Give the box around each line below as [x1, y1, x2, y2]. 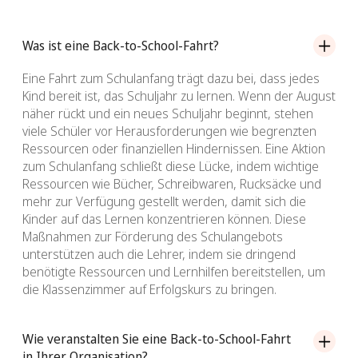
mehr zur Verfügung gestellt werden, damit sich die [22, 193, 306, 211]
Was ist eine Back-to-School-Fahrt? [22, 37, 219, 55]
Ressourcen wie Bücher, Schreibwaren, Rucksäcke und [22, 175, 321, 193]
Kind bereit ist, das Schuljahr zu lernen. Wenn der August [22, 87, 336, 105]
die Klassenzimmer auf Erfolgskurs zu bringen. [22, 280, 276, 299]
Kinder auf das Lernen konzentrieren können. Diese [22, 210, 306, 229]
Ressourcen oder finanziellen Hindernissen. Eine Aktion [22, 140, 325, 158]
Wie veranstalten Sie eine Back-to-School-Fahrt [22, 330, 291, 348]
